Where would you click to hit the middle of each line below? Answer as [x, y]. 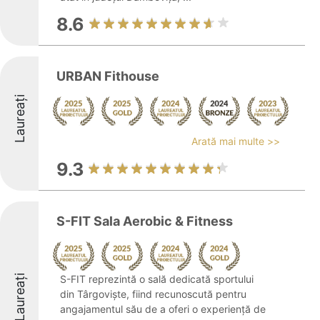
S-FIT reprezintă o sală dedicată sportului [157, 279]
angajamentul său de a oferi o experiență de [163, 309]
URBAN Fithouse [108, 76]
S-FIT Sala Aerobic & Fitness [145, 221]
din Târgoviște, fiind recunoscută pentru [153, 294]
